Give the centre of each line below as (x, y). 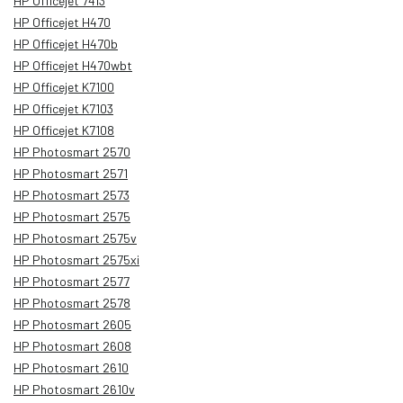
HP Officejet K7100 (64, 86)
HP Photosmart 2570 (72, 151)
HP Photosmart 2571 (71, 173)
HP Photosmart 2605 (72, 324)
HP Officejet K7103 (63, 108)
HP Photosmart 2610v (74, 389)
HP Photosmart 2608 (72, 345)
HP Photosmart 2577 (72, 281)
